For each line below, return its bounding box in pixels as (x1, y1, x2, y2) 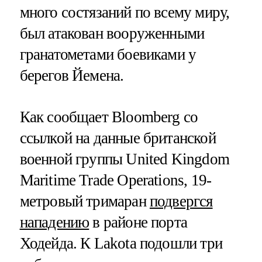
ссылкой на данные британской (19, 129, 216, 147)
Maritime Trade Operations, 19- (19, 171, 212, 189)
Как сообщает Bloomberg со (19, 108, 198, 126)
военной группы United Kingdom (19, 150, 229, 168)
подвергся (149, 192, 213, 211)
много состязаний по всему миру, (19, 4, 230, 22)
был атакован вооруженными (19, 25, 205, 43)
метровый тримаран (19, 192, 150, 211)
